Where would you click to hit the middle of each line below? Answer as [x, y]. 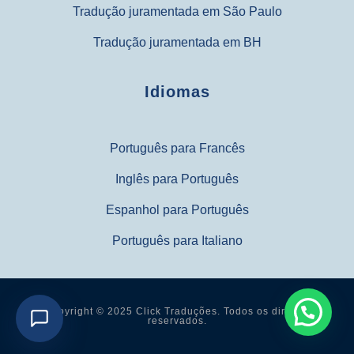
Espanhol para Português [177, 209]
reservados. [177, 321]
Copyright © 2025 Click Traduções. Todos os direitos [177, 312]
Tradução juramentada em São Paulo [177, 11]
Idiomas [177, 91]
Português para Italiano [177, 240]
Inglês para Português [177, 179]
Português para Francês [177, 148]
